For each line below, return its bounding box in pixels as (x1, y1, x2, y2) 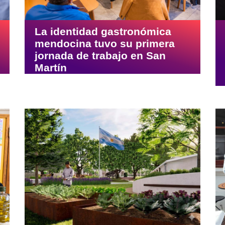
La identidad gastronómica (35, 26, 171, 38)
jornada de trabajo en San (35, 50, 166, 62)
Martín (35, 62, 67, 74)
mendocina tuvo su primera (35, 38, 175, 50)
